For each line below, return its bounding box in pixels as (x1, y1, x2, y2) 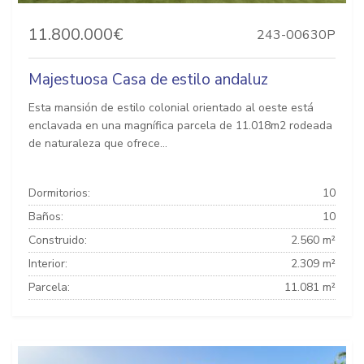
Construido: (28, 232, 87, 249)
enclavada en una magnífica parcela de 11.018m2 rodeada (28, 118, 332, 134)
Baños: (28, 209, 63, 225)
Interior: (28, 256, 67, 272)
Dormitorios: (28, 185, 90, 201)
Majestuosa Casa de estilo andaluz (28, 69, 268, 91)
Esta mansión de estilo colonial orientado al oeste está (28, 100, 314, 116)
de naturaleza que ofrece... (28, 136, 167, 152)
